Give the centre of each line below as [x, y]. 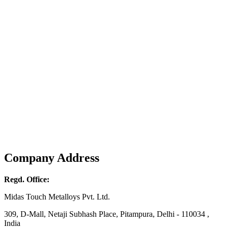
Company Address [52, 158]
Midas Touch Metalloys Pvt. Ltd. [57, 197]
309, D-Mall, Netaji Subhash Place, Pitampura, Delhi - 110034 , [107, 214]
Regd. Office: [27, 180]
